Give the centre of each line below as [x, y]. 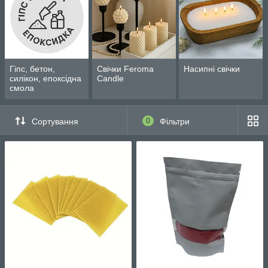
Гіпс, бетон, [32, 69]
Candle [110, 79]
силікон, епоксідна [45, 79]
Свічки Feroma [125, 69]
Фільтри [174, 121]
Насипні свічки [212, 69]
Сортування [55, 121]
